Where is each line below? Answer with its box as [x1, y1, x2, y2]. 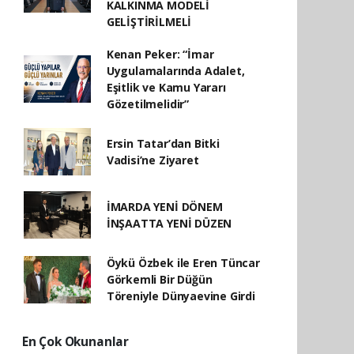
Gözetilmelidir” [106, 96, 189, 111]
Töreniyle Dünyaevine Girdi [106, 288, 255, 303]
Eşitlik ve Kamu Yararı [106, 80, 226, 95]
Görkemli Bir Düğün [106, 272, 213, 287]
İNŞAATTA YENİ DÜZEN [106, 216, 232, 231]
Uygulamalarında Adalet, [106, 63, 245, 78]
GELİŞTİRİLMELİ [106, 14, 192, 29]
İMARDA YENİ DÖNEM [106, 199, 223, 214]
